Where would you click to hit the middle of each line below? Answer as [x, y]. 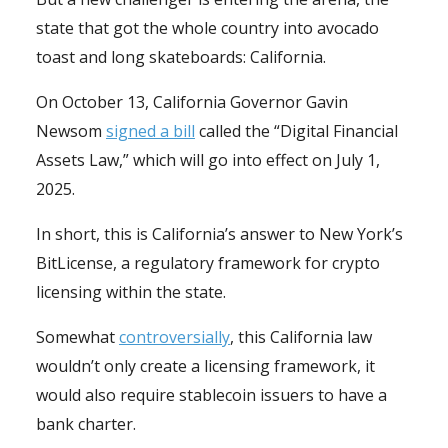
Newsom [71, 130]
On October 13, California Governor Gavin [192, 101]
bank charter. [86, 423]
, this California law [301, 336]
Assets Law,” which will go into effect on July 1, [208, 159]
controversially [174, 336]
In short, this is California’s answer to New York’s [219, 233]
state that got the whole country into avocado [207, 27]
